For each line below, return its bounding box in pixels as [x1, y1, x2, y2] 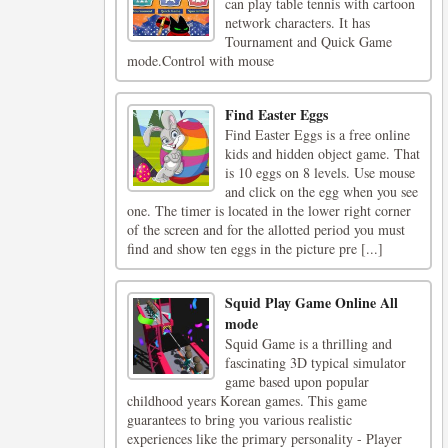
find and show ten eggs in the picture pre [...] [127, 239, 383, 258]
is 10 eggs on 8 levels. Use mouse [224, 163, 415, 182]
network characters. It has [224, 13, 370, 32]
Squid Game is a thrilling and [224, 334, 392, 353]
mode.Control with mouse [127, 51, 274, 70]
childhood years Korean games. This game [127, 391, 367, 410]
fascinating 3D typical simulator [224, 353, 406, 372]
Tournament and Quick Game [224, 32, 392, 51]
